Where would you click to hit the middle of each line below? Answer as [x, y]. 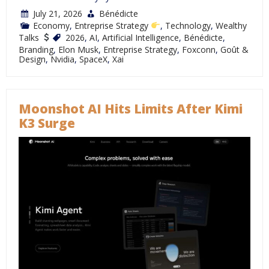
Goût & [234, 50]
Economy [51, 26]
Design [32, 59]
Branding [36, 50]
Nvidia [62, 59]
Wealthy [231, 26]
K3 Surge [47, 123]
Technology [188, 26]
